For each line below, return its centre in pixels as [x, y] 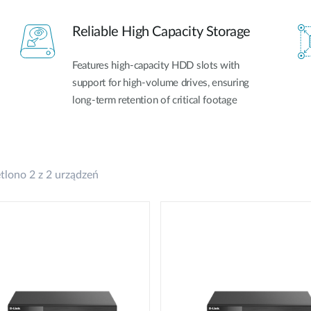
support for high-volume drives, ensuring [161, 83]
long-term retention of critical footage [155, 100]
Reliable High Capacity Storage [161, 32]
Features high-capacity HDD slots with [156, 65]
